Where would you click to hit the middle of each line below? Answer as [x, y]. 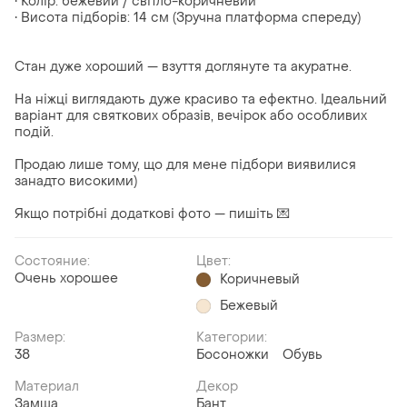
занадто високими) [76, 182]
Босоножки [233, 355]
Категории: [232, 338]
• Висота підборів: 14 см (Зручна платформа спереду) [188, 18]
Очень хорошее [66, 279]
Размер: [40, 338]
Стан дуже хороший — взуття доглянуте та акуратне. [183, 67]
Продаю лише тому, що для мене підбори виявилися [185, 165]
